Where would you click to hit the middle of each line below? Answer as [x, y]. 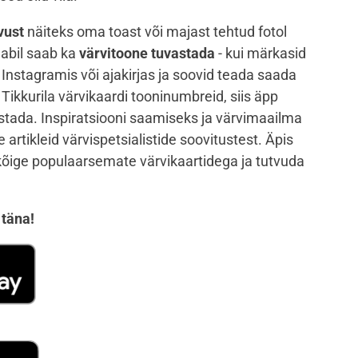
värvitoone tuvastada [149, 54]
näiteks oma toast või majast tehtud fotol [155, 32]
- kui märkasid [262, 54]
